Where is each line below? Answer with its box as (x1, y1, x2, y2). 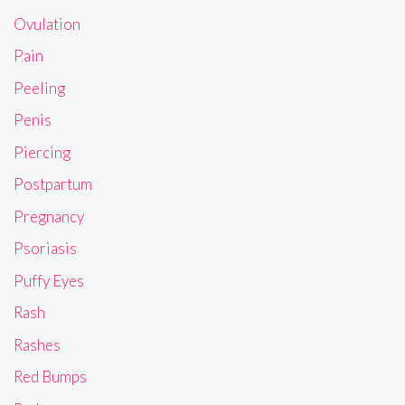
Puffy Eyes (14, 270, 84, 290)
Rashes (14, 334, 61, 354)
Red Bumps (14, 367, 87, 387)
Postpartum (14, 174, 92, 194)
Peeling (14, 78, 65, 98)
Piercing (14, 142, 71, 162)
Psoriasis (14, 239, 77, 259)
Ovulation (14, 14, 80, 33)
